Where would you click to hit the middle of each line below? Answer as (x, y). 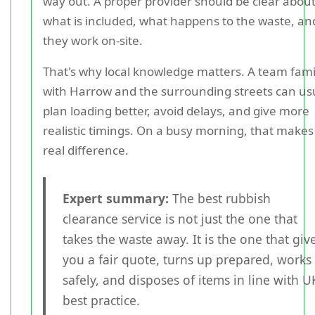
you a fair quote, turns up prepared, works (187, 260)
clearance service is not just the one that (180, 219)
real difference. (86, 150)
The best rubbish (220, 199)
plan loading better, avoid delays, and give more (176, 111)
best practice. (101, 301)
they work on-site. (93, 41)
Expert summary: (116, 199)
